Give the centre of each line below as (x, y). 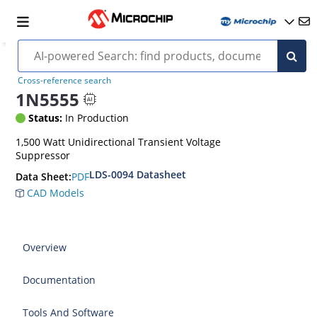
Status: (46, 118)
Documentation (59, 280)
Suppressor (43, 155)
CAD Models (54, 193)
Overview (45, 247)
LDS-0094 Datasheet (138, 174)
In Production (96, 118)
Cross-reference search (64, 80)
